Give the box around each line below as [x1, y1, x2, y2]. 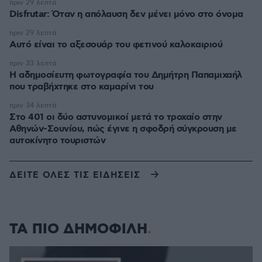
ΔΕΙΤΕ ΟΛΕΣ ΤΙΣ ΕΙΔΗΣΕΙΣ [9, 169, 140, 181]
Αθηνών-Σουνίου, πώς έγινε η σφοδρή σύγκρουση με [9, 123, 237, 135]
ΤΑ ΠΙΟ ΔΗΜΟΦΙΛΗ [9, 220, 147, 239]
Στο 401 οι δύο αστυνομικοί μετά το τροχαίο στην [9, 111, 222, 123]
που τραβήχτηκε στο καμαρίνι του [9, 81, 154, 93]
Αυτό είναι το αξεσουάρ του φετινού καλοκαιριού [9, 39, 222, 51]
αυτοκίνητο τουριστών [9, 135, 105, 147]
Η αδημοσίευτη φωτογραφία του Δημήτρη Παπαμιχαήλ [9, 69, 242, 81]
